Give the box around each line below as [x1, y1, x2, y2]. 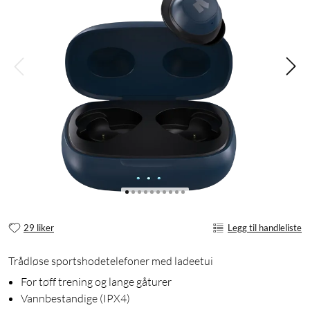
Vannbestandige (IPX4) [21, 291, 130, 306]
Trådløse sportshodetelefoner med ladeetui [8, 254, 213, 268]
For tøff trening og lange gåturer [21, 275, 172, 289]
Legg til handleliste [228, 221, 302, 233]
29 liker [24, 221, 54, 233]
